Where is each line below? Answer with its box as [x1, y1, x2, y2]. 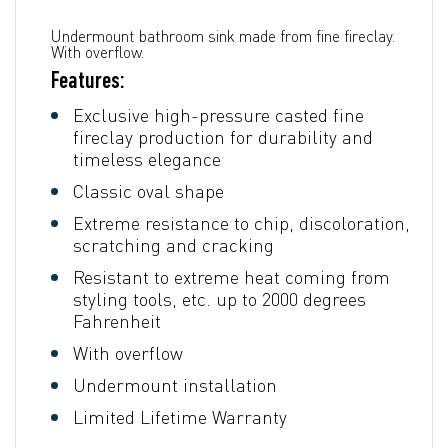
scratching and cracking [73, 233, 274, 256]
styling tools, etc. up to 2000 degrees [73, 287, 366, 310]
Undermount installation [73, 373, 277, 396]
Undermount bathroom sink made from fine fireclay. [51, 25, 395, 46]
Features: [51, 69, 125, 94]
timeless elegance [73, 147, 221, 170]
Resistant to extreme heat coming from [73, 265, 390, 288]
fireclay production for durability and [73, 125, 373, 148]
